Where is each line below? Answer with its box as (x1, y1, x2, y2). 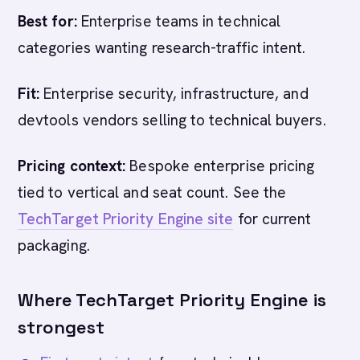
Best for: (18, 11, 77, 31)
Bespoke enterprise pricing (125, 156, 315, 176)
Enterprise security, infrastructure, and (39, 84, 309, 104)
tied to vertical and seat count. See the (18, 182, 287, 202)
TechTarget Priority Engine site (18, 209, 234, 229)
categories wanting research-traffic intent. (18, 38, 306, 58)
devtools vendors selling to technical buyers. (18, 110, 326, 130)
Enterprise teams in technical (76, 11, 281, 31)
